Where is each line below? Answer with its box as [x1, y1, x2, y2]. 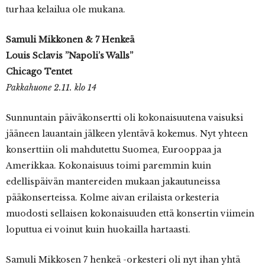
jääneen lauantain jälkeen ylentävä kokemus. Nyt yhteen [6, 128, 248, 140]
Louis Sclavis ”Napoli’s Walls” [6, 50, 133, 62]
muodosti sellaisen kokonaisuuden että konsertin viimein [6, 208, 254, 219]
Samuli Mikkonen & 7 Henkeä [6, 34, 134, 46]
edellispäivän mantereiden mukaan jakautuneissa [6, 176, 220, 188]
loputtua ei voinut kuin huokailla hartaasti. [6, 224, 190, 235]
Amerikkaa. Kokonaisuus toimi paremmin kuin [6, 160, 211, 172]
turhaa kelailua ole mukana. [6, 4, 125, 15]
